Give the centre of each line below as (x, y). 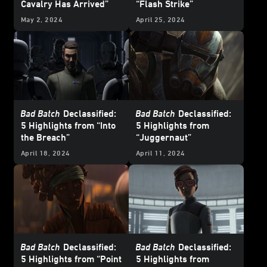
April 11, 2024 (161, 152)
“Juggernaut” (164, 137)
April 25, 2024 (161, 19)
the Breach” (45, 137)
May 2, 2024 (42, 19)
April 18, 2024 (46, 152)
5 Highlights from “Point (71, 258)
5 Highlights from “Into (68, 125)
